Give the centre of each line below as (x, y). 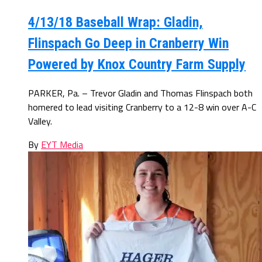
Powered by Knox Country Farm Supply (137, 64)
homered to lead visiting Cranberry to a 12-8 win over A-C (142, 107)
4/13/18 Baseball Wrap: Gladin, (116, 22)
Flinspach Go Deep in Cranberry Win (128, 43)
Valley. (40, 121)
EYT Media (62, 144)
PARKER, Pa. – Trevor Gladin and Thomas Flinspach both (140, 93)
